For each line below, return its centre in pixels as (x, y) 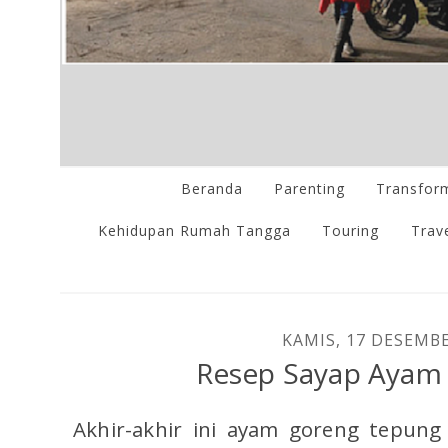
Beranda (211, 189)
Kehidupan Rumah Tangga (195, 230)
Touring (351, 230)
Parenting (309, 189)
